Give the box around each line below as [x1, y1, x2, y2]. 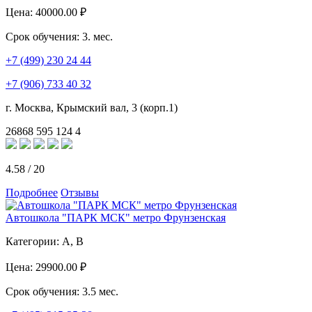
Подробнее [6, 186, 58, 198]
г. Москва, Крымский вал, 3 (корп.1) [6, 101, 178, 114]
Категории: [6, 235, 62, 247]
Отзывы [61, 186, 99, 198]
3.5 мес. [82, 285, 118, 297]
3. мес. [82, 30, 113, 42]
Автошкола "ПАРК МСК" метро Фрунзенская [6, 211, 226, 224]
